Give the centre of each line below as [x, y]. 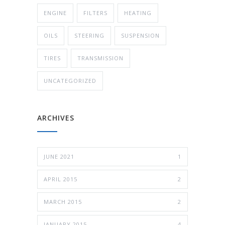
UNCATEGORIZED [70, 80]
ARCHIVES [56, 118]
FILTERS [95, 13]
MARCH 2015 [63, 201]
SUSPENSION [140, 35]
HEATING [138, 13]
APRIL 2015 [61, 179]
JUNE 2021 [59, 156]
